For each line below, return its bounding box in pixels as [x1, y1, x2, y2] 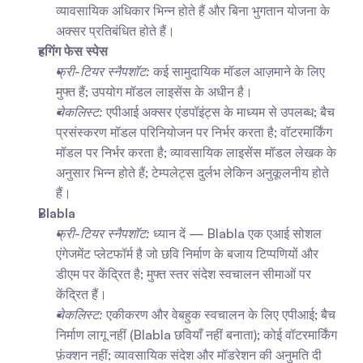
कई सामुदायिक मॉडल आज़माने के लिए [150, 63, 325, 79]
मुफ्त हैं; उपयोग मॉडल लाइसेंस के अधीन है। [56, 83, 253, 100]
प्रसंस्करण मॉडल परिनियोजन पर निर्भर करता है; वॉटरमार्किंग [56, 124, 332, 140]
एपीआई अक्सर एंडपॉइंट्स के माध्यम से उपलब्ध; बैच [103, 104, 335, 120]
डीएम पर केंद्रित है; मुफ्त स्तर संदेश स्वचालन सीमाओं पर [56, 266, 311, 282]
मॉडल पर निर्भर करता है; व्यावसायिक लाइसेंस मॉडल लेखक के [56, 144, 336, 160]
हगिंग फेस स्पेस [38, 43, 108, 59]
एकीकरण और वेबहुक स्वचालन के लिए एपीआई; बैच [103, 306, 335, 322]
